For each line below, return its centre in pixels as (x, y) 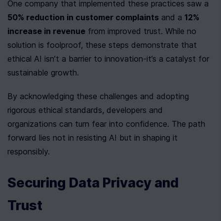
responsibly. (29, 151)
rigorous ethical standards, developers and (85, 110)
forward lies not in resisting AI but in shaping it (92, 137)
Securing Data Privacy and (93, 183)
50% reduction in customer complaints (83, 17)
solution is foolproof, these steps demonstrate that (102, 45)
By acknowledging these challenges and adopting (98, 96)
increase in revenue (46, 31)
